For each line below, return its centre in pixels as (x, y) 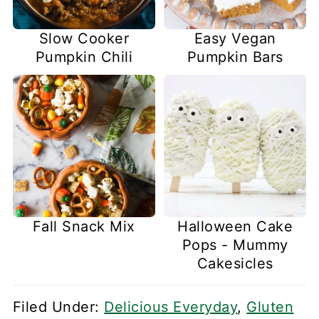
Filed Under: (58, 307)
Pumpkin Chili (84, 57)
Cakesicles (235, 263)
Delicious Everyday (171, 307)
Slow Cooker (84, 38)
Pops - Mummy (235, 245)
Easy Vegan (235, 38)
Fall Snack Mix (84, 226)
